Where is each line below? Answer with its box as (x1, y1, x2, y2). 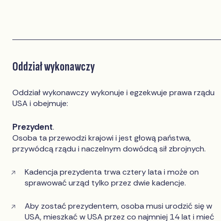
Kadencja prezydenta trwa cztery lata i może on (25, 167, 199, 178)
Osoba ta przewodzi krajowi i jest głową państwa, (12, 133, 191, 144)
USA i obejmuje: (12, 98, 69, 109)
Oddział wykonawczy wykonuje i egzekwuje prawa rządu (12, 87, 215, 98)
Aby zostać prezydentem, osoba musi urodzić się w (25, 201, 213, 212)
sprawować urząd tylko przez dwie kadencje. (25, 178, 186, 188)
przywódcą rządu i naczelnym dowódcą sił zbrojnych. (12, 144, 206, 154)
